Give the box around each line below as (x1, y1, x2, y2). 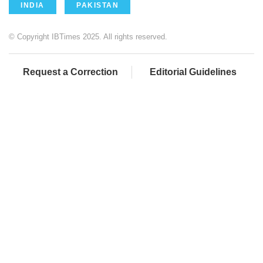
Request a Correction (22, 67, 118, 77)
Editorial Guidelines (150, 67, 237, 77)
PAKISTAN (76, 1, 119, 10)
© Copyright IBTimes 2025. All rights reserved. (9, 32, 167, 42)
